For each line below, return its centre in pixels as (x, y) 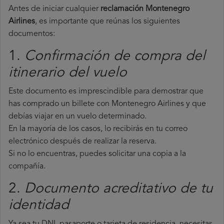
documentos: (32, 34)
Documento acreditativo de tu (119, 189)
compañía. (27, 167)
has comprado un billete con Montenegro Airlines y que (107, 104)
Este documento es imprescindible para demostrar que (106, 92)
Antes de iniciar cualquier (54, 9)
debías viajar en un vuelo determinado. (77, 117)
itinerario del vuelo (68, 73)
